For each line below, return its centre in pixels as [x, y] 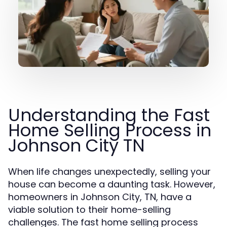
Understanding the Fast [109, 115]
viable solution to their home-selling [89, 210]
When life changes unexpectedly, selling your [109, 172]
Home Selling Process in [110, 130]
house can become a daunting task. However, [112, 184]
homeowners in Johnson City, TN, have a [100, 197]
